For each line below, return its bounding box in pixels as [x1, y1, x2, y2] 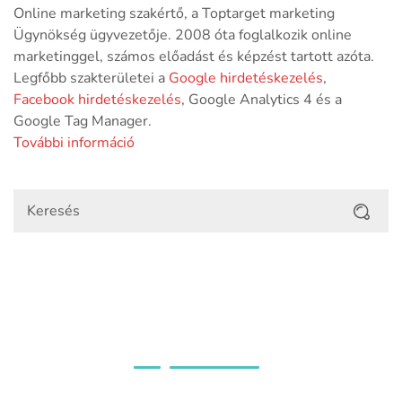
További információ [13, 133, 135, 153]
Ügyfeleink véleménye [108, 329, 294, 355]
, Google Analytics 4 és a [181, 90, 342, 110]
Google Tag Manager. [13, 111, 152, 132]
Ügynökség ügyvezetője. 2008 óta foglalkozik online [13, 25, 352, 46]
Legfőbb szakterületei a [13, 68, 169, 89]
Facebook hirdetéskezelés [13, 90, 181, 110]
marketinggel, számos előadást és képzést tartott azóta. [13, 47, 374, 67]
